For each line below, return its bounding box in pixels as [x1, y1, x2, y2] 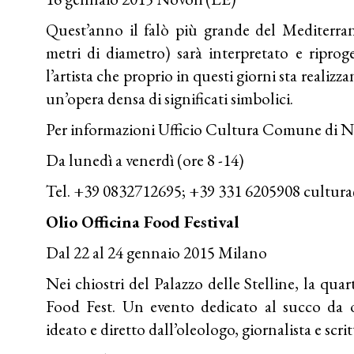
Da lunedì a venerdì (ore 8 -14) [46, 149, 245, 171]
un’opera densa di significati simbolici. [46, 87, 294, 109]
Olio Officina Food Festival [46, 210, 240, 232]
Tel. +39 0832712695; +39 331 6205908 [46, 179, 304, 201]
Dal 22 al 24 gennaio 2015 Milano [46, 241, 268, 263]
